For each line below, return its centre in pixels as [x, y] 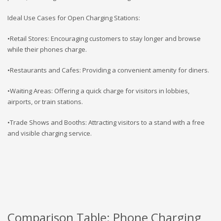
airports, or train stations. [45, 101]
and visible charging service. [50, 133]
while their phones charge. [47, 49]
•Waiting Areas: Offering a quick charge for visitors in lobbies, [98, 91]
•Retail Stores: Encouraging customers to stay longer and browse [104, 38]
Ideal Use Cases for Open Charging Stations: [74, 18]
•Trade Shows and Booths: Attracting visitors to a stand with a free [106, 122]
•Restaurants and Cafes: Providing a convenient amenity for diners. [108, 70]
